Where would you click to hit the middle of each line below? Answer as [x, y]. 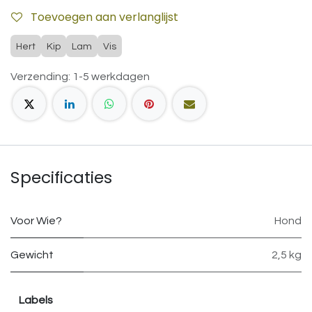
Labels [36, 301]
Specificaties [61, 178]
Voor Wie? [36, 221]
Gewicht [32, 255]
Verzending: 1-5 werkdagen [80, 76]
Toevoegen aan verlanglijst [104, 17]
